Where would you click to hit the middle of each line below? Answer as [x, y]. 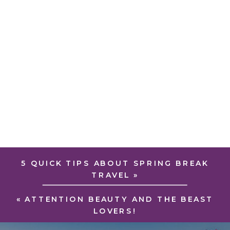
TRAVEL [111, 175]
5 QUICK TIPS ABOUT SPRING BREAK [115, 164]
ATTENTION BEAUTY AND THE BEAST [119, 199]
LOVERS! [115, 211]
